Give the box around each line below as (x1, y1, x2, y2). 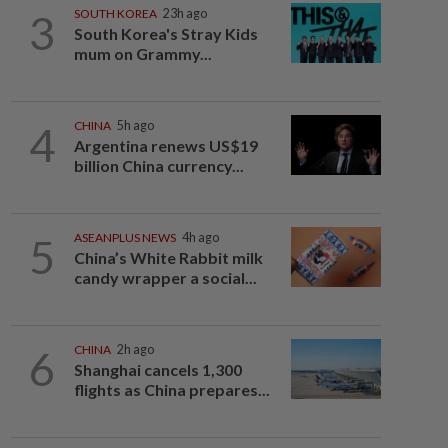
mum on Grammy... (73, 44, 212, 63)
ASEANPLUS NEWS (73, 230, 176, 245)
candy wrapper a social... (73, 268, 257, 287)
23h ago (162, 6, 207, 21)
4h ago (181, 230, 219, 245)
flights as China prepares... (73, 380, 270, 399)
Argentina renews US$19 (73, 136, 258, 155)
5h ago (116, 118, 154, 133)
